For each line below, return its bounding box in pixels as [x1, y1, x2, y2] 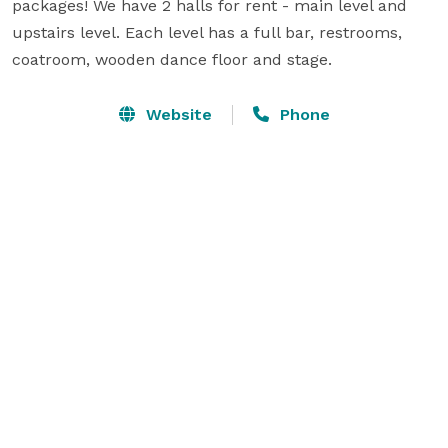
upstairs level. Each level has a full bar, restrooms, [12, 22, 402, 42]
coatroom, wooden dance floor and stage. [12, 49, 332, 69]
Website [140, 104, 212, 124]
